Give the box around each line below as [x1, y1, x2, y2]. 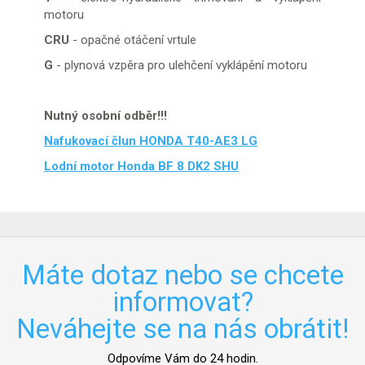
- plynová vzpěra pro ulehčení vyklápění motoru [56, 58, 307, 73]
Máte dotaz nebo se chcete [21, 259, 344, 291]
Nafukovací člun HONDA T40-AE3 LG [44, 134, 257, 148]
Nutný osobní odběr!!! [44, 108, 167, 123]
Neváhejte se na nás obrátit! [16, 313, 349, 345]
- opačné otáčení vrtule [73, 33, 196, 47]
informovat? [112, 286, 253, 318]
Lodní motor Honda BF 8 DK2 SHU [44, 159, 239, 174]
